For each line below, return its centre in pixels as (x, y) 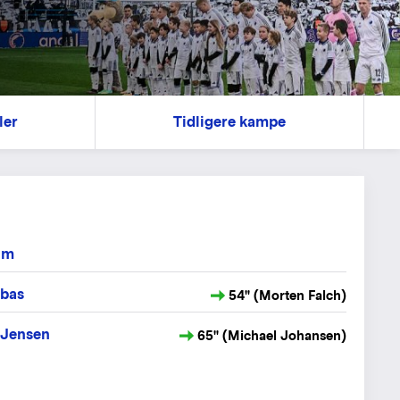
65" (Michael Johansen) (272, 336)
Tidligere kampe (230, 122)
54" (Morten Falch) (287, 295)
